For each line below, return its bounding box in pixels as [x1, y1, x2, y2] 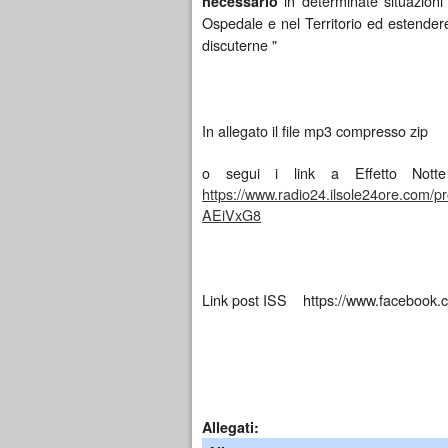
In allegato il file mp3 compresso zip [202, 119, 428, 141]
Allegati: [202, 417, 263, 438]
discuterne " [202, 34, 277, 56]
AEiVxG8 [202, 204, 261, 226]
